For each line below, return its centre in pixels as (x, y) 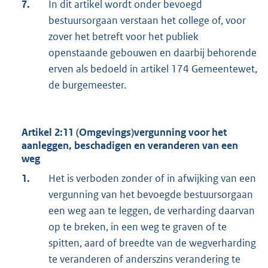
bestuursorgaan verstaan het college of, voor (147, 21)
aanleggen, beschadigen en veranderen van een (130, 146)
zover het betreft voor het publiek (124, 37)
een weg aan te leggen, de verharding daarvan (152, 211)
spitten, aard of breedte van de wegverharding (152, 243)
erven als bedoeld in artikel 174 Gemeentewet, (153, 69)
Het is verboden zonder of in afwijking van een (152, 179)
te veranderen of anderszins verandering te (144, 259)
